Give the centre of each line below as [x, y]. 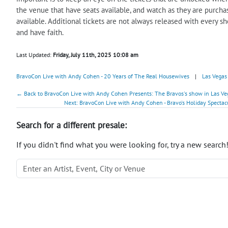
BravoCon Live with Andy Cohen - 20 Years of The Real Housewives [103, 76]
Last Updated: [35, 54]
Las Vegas [215, 76]
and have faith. [40, 32]
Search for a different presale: [72, 125]
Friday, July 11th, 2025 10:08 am [96, 54]
